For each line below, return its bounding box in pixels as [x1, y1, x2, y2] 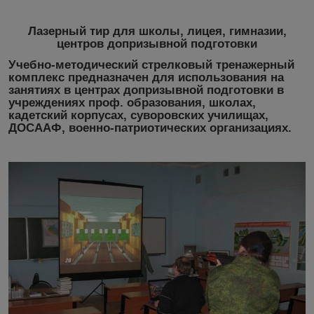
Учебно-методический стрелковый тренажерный [8, 57, 294, 71]
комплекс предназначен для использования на [8, 70, 284, 84]
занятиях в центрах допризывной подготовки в [8, 83, 284, 97]
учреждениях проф [8, 95, 120, 109]
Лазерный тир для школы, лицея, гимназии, [27, 25, 287, 39]
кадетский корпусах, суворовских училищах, [8, 108, 268, 122]
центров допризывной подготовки [57, 37, 257, 51]
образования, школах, [127, 95, 256, 109]
